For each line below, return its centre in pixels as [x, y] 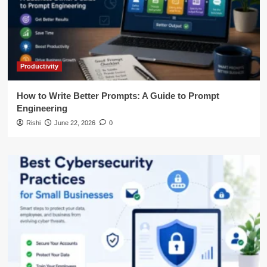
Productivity [39, 66]
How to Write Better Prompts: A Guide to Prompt [118, 95]
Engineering [42, 108]
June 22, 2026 [74, 122]
